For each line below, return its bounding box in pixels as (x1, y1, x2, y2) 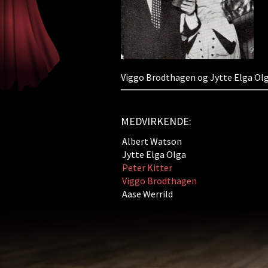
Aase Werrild (121, 188, 173, 200)
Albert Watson (121, 135, 182, 147)
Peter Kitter (121, 162, 172, 173)
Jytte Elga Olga (121, 148, 186, 160)
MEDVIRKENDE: (120, 114, 191, 128)
